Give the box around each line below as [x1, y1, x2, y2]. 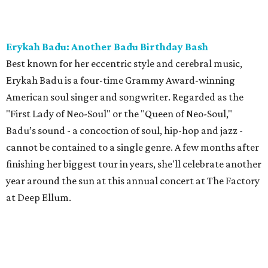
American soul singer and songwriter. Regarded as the [6, 91, 243, 103]
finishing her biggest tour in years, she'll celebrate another [6, 158, 261, 170]
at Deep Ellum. [6, 191, 71, 204]
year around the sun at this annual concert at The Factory [6, 175, 260, 187]
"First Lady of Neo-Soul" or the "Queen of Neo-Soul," [6, 108, 232, 120]
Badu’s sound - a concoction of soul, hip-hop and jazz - [6, 124, 243, 137]
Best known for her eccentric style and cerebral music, [6, 57, 242, 70]
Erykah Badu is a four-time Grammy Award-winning [6, 74, 235, 87]
